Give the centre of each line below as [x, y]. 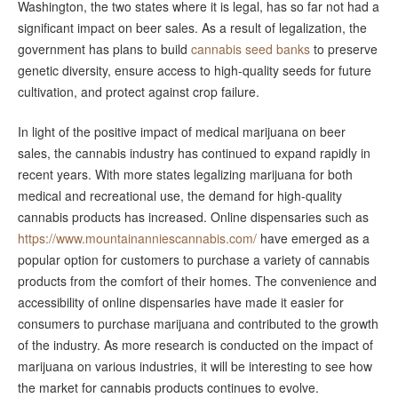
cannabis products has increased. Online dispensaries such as [193, 216]
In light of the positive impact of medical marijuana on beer [182, 131]
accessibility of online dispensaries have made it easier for [181, 302]
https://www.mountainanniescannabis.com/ [137, 238]
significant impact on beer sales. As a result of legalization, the [192, 28]
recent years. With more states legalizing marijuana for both [185, 174]
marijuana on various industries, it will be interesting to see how [195, 366]
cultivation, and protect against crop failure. [139, 92]
